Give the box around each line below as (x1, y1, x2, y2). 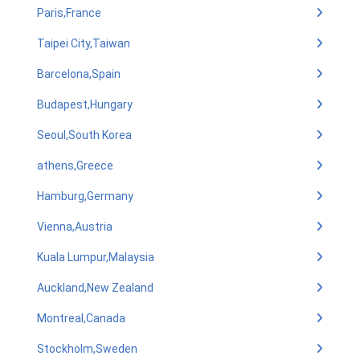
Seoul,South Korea (37, 129, 132, 141)
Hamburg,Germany (37, 190, 133, 202)
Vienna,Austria (37, 220, 112, 233)
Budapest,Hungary (37, 98, 133, 111)
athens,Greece (37, 159, 113, 172)
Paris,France (37, 6, 101, 19)
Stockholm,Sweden (37, 342, 137, 355)
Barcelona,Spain (37, 67, 121, 80)
